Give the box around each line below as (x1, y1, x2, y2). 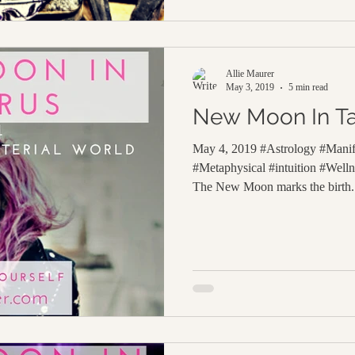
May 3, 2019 (226, 82, 274, 93)
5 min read (288, 82, 328, 93)
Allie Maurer (226, 68, 274, 79)
